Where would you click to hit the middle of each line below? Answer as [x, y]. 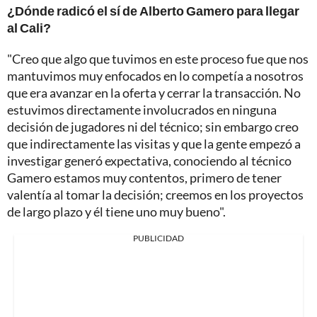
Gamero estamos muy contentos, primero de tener [144, 177]
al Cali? [29, 27]
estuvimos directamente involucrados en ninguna [142, 109]
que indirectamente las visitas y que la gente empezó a [154, 143]
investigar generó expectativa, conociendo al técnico [149, 160]
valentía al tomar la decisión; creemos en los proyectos [155, 194]
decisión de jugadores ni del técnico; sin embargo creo [153, 126]
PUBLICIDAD [158, 238]
